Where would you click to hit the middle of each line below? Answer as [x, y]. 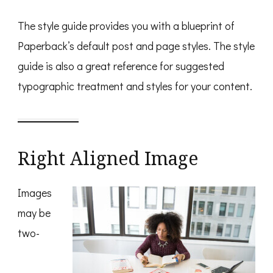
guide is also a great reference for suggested [121, 66]
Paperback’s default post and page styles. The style [136, 46]
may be [34, 213]
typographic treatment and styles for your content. [135, 86]
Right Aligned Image [108, 158]
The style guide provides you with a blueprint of [126, 26]
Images [35, 193]
